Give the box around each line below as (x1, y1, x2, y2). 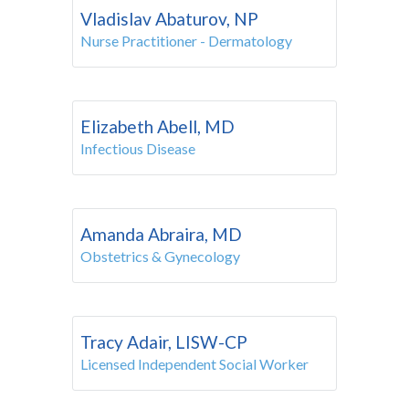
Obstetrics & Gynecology (80, 246, 240, 265)
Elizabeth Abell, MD (80, 115, 235, 137)
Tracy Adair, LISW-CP (80, 330, 247, 352)
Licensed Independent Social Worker (80, 354, 309, 372)
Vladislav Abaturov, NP (80, 7, 258, 29)
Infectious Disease (80, 139, 195, 157)
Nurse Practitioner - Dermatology (80, 31, 292, 49)
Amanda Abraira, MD (80, 223, 242, 245)
